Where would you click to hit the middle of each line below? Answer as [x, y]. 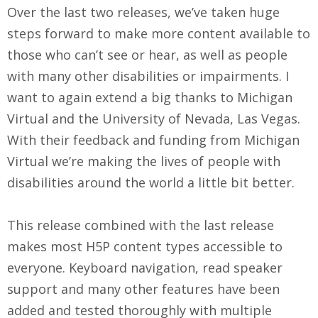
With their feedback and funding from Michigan [153, 139]
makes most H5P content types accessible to [145, 246]
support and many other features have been [143, 289]
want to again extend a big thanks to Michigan [150, 97]
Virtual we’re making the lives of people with [144, 161]
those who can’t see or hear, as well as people [147, 54]
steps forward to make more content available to [159, 33]
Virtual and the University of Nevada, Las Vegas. [154, 118]
